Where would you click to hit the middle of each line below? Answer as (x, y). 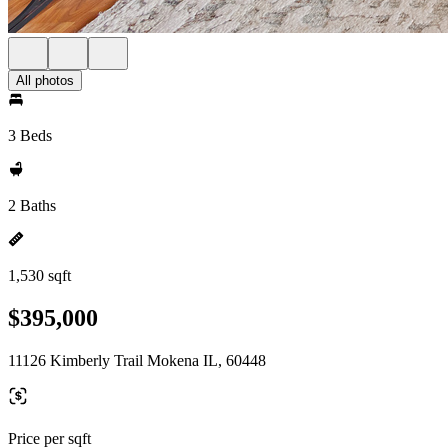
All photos (45, 80)
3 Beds (30, 135)
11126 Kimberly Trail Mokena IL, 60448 (137, 360)
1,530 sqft (39, 275)
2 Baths (32, 205)
